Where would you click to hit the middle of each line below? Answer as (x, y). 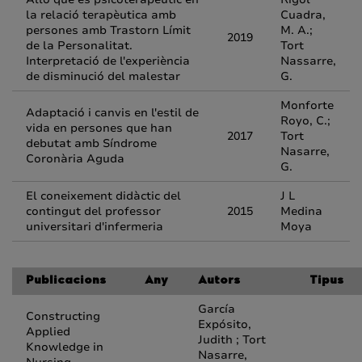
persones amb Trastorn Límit (108, 30)
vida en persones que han (99, 128)
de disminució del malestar (103, 76)
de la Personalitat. (79, 46)
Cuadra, (303, 15)
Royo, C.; (305, 121)
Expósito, (225, 324)
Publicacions (66, 281)
